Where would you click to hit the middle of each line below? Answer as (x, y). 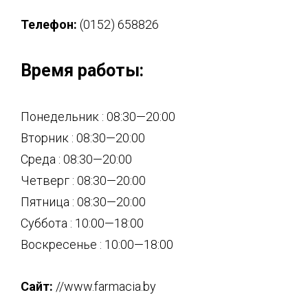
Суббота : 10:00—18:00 (82, 223)
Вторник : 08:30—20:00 (83, 138)
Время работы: (82, 70)
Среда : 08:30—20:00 (76, 159)
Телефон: (49, 24)
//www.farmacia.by (104, 286)
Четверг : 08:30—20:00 (83, 180)
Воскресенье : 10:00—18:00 (97, 244)
